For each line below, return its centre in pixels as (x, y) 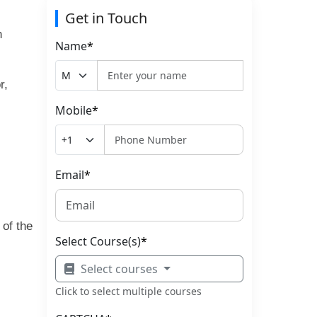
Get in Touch (106, 18)
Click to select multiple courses (128, 291)
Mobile (74, 110)
